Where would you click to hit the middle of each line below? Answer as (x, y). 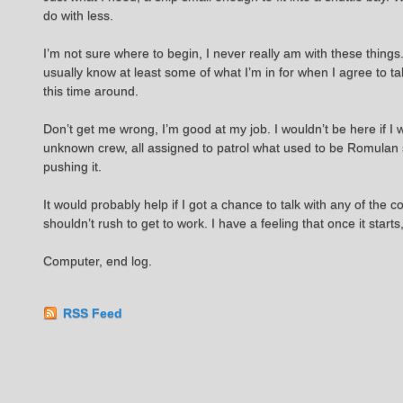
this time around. (91, 91)
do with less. (79, 15)
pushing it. (73, 166)
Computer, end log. (98, 261)
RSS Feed (93, 313)
